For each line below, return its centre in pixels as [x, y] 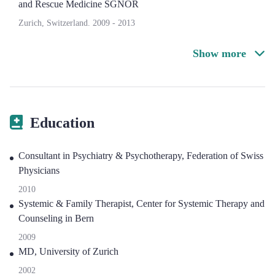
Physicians [39, 170]
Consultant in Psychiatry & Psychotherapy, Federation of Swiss [141, 156]
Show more [221, 53]
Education [62, 123]
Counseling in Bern [56, 218]
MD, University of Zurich [68, 251]
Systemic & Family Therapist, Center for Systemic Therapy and [141, 203]
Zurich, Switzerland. [56, 23]
